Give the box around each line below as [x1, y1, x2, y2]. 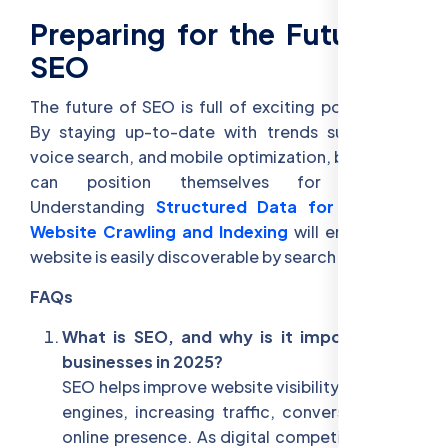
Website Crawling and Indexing [30, 220, 288, 242]
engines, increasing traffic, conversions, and [62, 400, 418, 422]
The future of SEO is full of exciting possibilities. [30, 95, 418, 117]
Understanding [30, 195, 156, 217]
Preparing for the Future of [30, 15, 418, 51]
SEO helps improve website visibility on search [62, 375, 418, 397]
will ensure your [288, 220, 418, 242]
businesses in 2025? [62, 350, 223, 372]
